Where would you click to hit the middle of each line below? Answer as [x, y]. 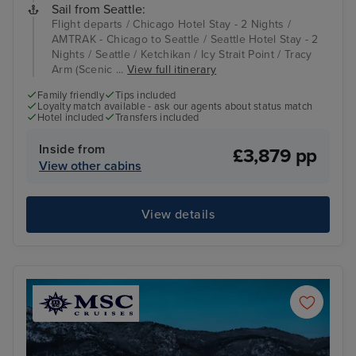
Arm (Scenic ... [90, 70]
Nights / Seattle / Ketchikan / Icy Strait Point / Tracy [182, 55]
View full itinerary [172, 70]
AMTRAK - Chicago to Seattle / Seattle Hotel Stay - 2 [185, 40]
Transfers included [157, 118]
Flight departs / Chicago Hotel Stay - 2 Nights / [172, 25]
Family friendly [71, 96]
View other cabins [90, 166]
